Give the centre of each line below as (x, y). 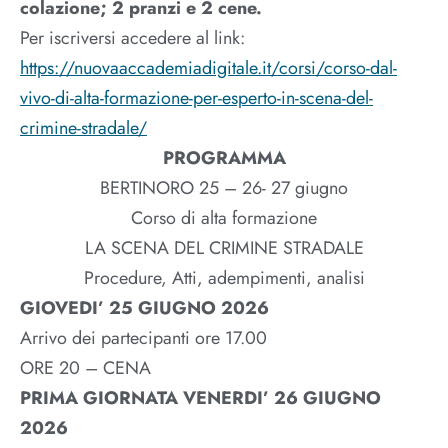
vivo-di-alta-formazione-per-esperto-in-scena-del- (196, 98)
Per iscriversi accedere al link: (132, 38)
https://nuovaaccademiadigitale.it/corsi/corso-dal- (208, 68)
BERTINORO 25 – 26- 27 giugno (224, 188)
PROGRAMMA (224, 158)
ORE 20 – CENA (85, 368)
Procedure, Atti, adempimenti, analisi (224, 278)
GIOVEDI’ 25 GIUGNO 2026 (144, 308)
